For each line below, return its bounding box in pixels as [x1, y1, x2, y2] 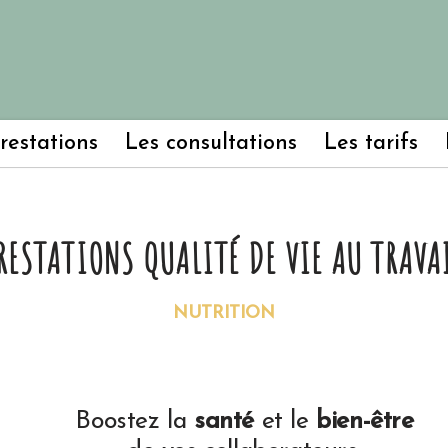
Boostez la [75, 409, 195, 434]
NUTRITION [173, 304, 275, 323]
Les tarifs [324, 133, 418, 154]
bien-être [316, 409, 414, 434]
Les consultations [125, 133, 297, 154]
